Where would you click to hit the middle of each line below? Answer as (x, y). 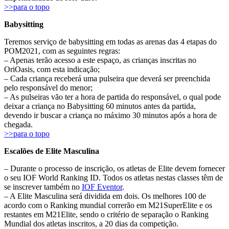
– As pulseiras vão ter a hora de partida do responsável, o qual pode (112, 97)
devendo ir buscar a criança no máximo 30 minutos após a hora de (110, 115)
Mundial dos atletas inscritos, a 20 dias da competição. (91, 223)
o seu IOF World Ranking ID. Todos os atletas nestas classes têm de (113, 177)
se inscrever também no (43, 187)
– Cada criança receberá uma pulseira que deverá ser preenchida (107, 78)
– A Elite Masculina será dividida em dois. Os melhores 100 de (105, 196)
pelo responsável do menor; (48, 87)
